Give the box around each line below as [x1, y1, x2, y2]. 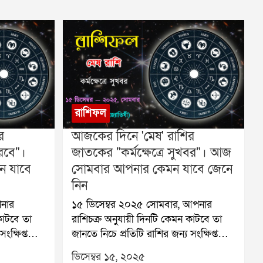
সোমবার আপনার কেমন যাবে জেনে [71, 161, 232, 178]
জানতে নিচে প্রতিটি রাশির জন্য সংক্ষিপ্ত [71, 227, 218, 241]
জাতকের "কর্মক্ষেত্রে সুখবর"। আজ [71, 144, 231, 162]
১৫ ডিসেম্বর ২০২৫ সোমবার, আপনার [71, 198, 119, 212]
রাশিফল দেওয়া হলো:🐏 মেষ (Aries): [71, 242, 215, 256]
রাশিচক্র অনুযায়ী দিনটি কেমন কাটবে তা [71, 213, 222, 227]
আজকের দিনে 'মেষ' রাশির [71, 128, 194, 146]
